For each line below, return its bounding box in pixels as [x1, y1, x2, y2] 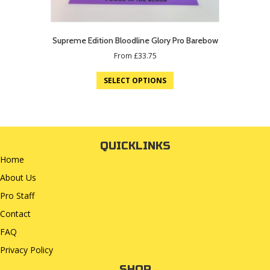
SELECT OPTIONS [104, 75, 166, 86]
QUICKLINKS [99, 139, 171, 153]
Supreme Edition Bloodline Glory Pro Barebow [52, 35, 218, 46]
